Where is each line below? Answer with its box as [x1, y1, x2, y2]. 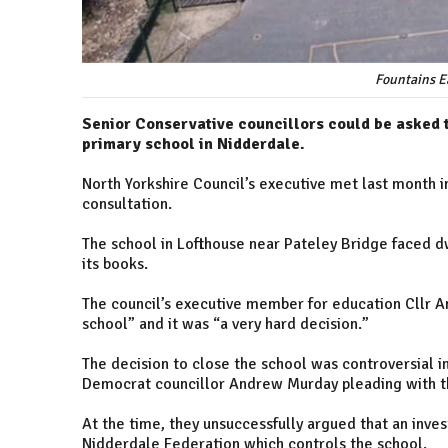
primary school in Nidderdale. [82, 134, 305, 155]
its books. [82, 254, 148, 275]
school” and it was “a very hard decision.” [82, 314, 369, 335]
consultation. [82, 194, 172, 215]
